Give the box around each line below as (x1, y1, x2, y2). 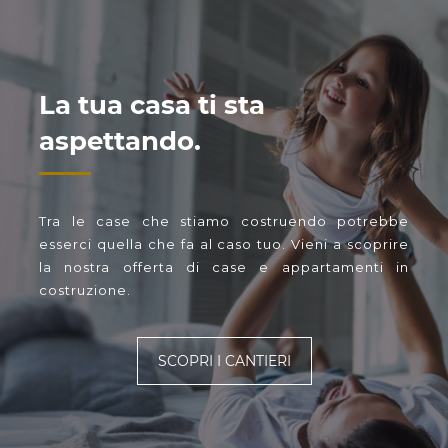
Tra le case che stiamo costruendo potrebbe (39, 213, 409, 230)
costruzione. (39, 282, 131, 299)
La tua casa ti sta (39, 89, 265, 122)
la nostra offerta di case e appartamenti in (39, 259, 409, 276)
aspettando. (39, 125, 201, 158)
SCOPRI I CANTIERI (157, 352, 291, 371)
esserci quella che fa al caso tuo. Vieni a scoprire (39, 236, 409, 253)
